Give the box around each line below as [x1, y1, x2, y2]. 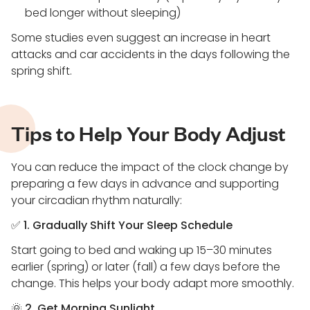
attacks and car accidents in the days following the [11, 46, 290, 62]
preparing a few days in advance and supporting [11, 176, 279, 192]
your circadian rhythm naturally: [11, 192, 182, 208]
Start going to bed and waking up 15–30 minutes [11, 242, 272, 258]
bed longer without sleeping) [25, 5, 181, 21]
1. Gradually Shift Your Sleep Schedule [21, 217, 232, 233]
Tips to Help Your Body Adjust [11, 120, 286, 146]
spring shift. [11, 63, 72, 79]
